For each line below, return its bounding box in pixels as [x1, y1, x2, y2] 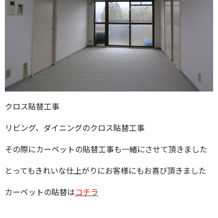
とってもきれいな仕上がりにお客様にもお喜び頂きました [5, 164, 206, 177]
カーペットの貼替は [5, 186, 75, 198]
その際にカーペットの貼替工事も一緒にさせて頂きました [5, 143, 207, 155]
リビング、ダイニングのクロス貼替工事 [5, 122, 145, 134]
